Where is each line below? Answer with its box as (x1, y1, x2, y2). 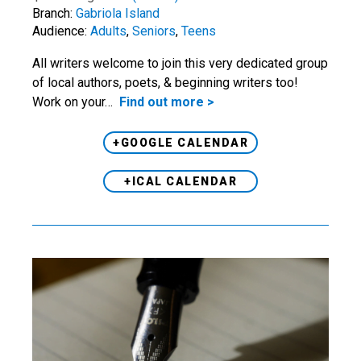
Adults (90, 23, 127, 39)
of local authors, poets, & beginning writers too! (32, 74, 301, 90)
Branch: (32, 5, 76, 21)
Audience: (32, 23, 90, 39)
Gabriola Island (76, 5, 160, 21)
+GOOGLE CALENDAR (113, 135, 248, 149)
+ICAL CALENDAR (124, 174, 237, 188)
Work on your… (32, 93, 113, 110)
